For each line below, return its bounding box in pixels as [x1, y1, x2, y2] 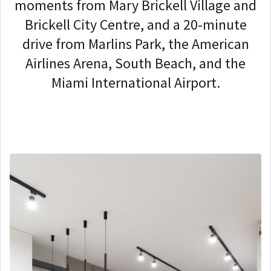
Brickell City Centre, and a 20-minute [24, 15, 247, 34]
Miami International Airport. [51, 73, 220, 93]
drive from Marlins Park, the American [22, 34, 249, 54]
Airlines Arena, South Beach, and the [25, 54, 246, 73]
